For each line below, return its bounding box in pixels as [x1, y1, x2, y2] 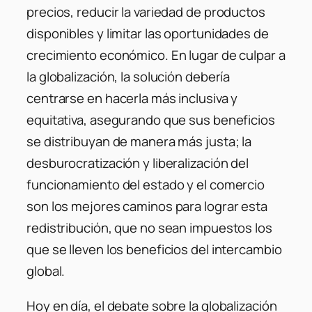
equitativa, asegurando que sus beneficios [26, 111, 275, 130]
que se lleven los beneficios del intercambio [26, 240, 282, 259]
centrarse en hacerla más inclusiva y [26, 89, 238, 108]
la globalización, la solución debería [26, 68, 231, 86]
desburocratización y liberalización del [26, 154, 249, 173]
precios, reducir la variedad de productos [26, 3, 265, 22]
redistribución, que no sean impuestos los [26, 219, 272, 237]
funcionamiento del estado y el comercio [26, 175, 265, 194]
